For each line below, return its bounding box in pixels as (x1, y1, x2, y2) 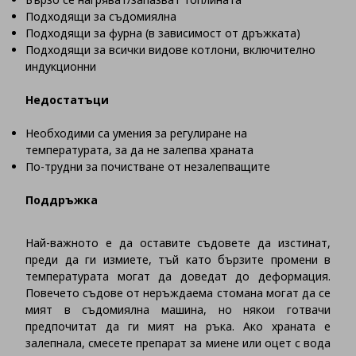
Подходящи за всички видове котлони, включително (25, 42, 315, 58)
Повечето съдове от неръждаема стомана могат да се (25, 285, 331, 301)
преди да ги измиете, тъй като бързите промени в (25, 252, 331, 268)
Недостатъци (25, 92, 109, 108)
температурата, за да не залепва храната (25, 142, 253, 158)
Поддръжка (25, 192, 98, 208)
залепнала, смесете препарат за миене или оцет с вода (25, 335, 331, 351)
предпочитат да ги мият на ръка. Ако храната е (25, 319, 331, 335)
